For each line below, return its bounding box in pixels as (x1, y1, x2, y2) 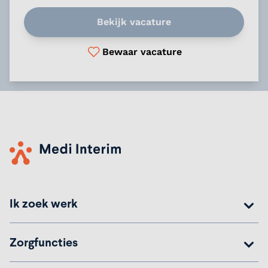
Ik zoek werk (10, 194, 78, 212)
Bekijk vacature (97, 16, 171, 28)
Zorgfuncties (10, 233, 78, 251)
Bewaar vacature (102, 45, 182, 57)
